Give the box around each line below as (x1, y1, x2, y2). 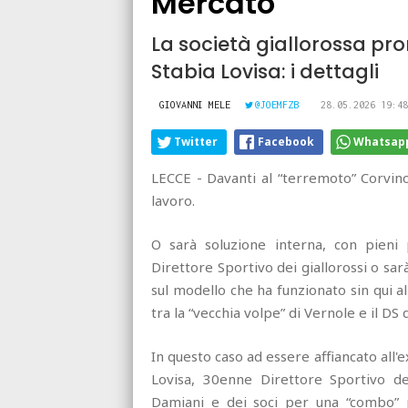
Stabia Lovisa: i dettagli (151, 57, 379, 85)
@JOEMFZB (255, 98, 299, 110)
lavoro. (151, 190, 195, 209)
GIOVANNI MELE (159, 98, 230, 110)
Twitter (174, 133, 218, 149)
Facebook (258, 133, 314, 149)
